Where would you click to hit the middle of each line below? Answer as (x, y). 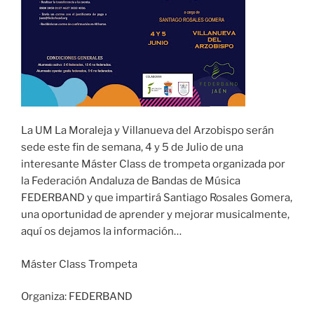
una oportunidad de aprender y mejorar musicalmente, (155, 215)
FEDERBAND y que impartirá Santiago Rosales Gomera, (157, 198)
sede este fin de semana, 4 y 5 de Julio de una (132, 148)
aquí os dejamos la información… (102, 232)
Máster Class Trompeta (80, 264)
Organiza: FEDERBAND (78, 297)
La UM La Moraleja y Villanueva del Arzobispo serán (148, 131)
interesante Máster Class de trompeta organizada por (153, 164)
